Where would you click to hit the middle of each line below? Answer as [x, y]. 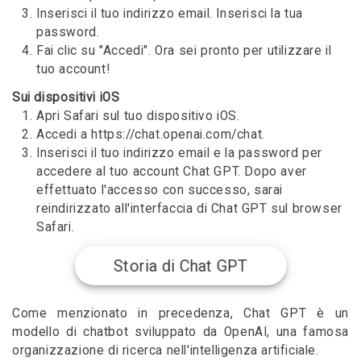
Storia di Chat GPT [180, 266]
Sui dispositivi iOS [66, 97]
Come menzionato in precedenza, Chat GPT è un [180, 313]
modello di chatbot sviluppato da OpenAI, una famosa [180, 332]
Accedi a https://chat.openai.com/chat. [151, 134]
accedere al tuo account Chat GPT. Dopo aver [172, 171]
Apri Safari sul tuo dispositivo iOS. [138, 116]
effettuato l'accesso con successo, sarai [160, 190]
